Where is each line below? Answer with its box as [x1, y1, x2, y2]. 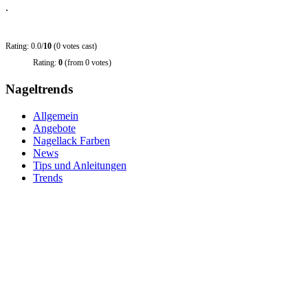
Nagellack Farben [33, 135, 110, 147]
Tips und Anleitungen [33, 159, 126, 172]
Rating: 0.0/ [5, 41, 43, 51]
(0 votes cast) [52, 41, 97, 51]
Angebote [33, 122, 76, 135]
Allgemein [33, 110, 78, 122]
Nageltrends [5, 82, 73, 97]
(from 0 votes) [63, 57, 111, 67]
